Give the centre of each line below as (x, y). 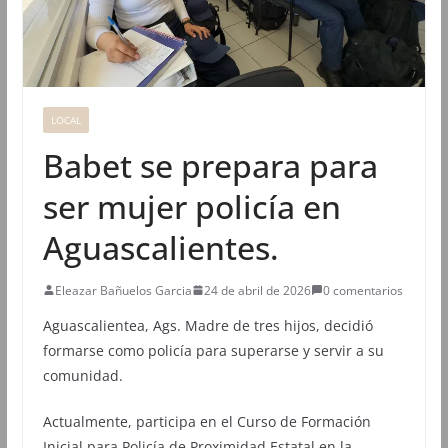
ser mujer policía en (191, 206)
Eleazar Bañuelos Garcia (123, 290)
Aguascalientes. (160, 247)
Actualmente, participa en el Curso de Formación (206, 421)
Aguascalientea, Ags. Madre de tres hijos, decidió (207, 325)
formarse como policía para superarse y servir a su (213, 350)
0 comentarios (362, 290)
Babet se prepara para (210, 165)
